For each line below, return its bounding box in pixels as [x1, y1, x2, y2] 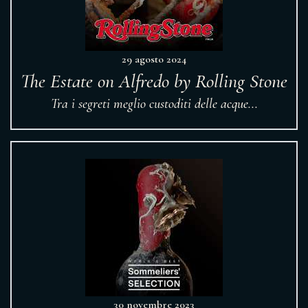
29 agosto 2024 [122, 52, 186, 66]
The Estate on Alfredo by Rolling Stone [21, 69, 287, 93]
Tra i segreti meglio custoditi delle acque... [50, 96, 258, 112]
